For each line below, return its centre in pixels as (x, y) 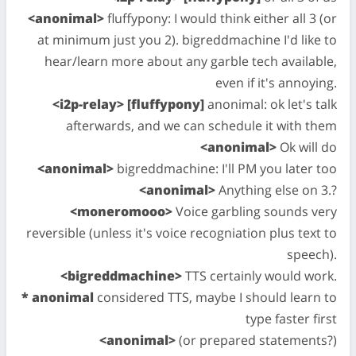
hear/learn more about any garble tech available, (191, 61)
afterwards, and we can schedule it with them (201, 126)
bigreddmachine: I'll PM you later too (225, 168)
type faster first (291, 319)
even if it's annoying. (276, 83)
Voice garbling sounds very (255, 211)
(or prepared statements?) (256, 340)
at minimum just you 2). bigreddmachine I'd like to (187, 40)
